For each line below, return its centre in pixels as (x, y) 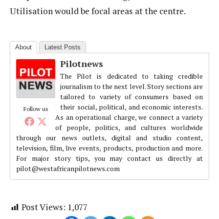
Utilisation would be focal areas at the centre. (98, 11)
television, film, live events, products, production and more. (109, 148)
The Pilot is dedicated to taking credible (131, 76)
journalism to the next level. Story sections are (131, 86)
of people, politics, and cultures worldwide (129, 127)
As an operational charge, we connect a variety (129, 117)
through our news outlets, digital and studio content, (109, 138)
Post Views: (44, 207)
